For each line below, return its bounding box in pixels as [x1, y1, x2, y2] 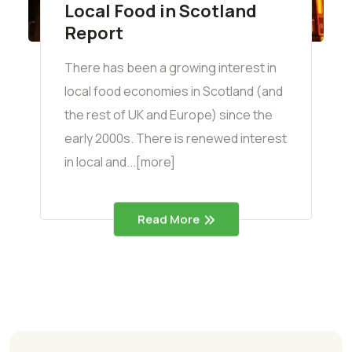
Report [64, 21, 123, 46]
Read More [137, 211, 200, 228]
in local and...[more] [64, 153, 175, 171]
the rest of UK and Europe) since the [64, 106, 273, 124]
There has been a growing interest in [64, 59, 277, 77]
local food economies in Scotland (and [64, 82, 283, 101]
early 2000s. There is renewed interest [64, 130, 287, 148]
